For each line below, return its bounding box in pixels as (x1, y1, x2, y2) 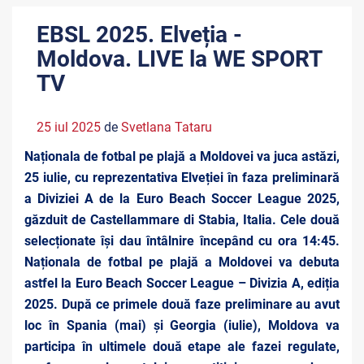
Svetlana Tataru (121, 119, 212, 135)
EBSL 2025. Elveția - (37, 21, 242, 48)
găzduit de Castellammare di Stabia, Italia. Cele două (24, 212, 340, 227)
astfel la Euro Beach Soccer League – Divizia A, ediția (24, 275, 340, 291)
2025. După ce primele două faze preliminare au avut (24, 297, 340, 312)
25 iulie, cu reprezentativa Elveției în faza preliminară (24, 170, 340, 185)
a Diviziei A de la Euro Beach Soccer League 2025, (24, 191, 340, 206)
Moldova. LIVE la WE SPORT (37, 45, 322, 72)
